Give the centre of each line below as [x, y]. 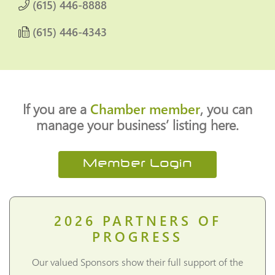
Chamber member [145, 109]
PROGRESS [137, 236]
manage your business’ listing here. [137, 125]
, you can [226, 109]
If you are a [56, 109]
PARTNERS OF [162, 220]
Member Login [137, 164]
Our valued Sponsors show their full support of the [137, 262]
